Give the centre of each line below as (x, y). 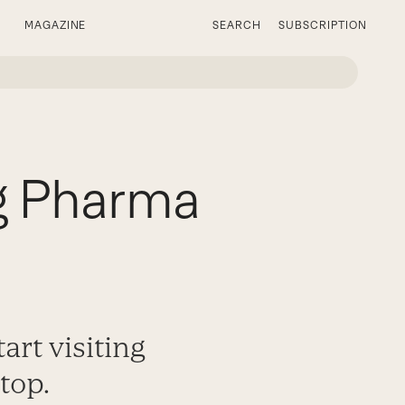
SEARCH (236, 25)
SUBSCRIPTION (323, 25)
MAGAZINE (55, 25)
